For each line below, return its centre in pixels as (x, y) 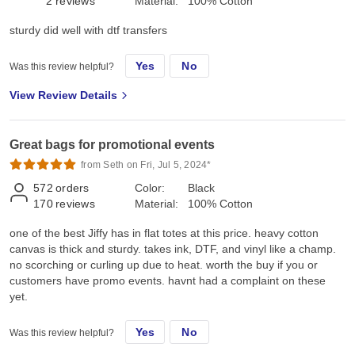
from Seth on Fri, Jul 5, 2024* (146, 164)
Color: (150, 187)
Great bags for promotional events (112, 144)
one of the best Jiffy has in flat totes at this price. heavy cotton (164, 233)
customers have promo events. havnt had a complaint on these (168, 280)
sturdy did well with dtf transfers (88, 30)
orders (73, 187)
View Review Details (63, 95)
